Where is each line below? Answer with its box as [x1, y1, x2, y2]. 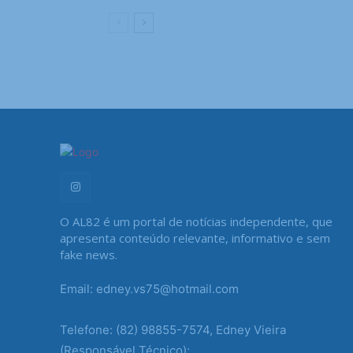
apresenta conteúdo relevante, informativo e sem [60, 230, 330, 247]
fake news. [60, 247, 117, 263]
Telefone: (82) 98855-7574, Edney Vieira [60, 322, 286, 338]
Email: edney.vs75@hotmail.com [60, 281, 239, 297]
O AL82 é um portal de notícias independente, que [60, 214, 333, 230]
